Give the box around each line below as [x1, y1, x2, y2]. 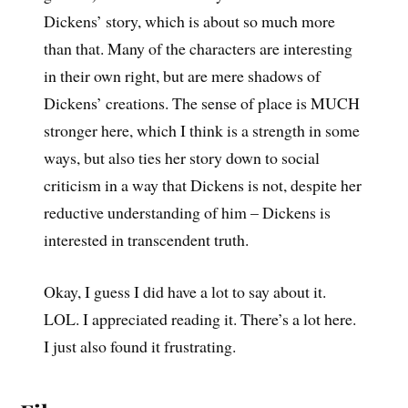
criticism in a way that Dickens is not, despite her [43, 173, 362, 196]
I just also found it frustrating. [43, 334, 236, 357]
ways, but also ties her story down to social [43, 146, 320, 168]
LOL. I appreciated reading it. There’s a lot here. [43, 307, 356, 330]
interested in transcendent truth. [43, 228, 249, 250]
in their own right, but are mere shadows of [43, 64, 321, 87]
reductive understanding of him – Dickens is [43, 200, 331, 223]
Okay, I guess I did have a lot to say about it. [43, 280, 326, 302]
